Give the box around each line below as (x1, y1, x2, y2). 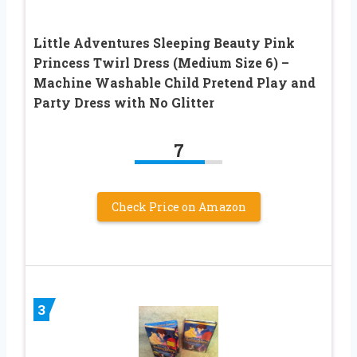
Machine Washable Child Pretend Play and (33, 74, 316, 92)
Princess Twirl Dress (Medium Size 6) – (33, 54, 289, 72)
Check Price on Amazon (111, 199, 246, 215)
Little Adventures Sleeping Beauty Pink (33, 34, 295, 52)
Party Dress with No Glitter (33, 94, 214, 112)
